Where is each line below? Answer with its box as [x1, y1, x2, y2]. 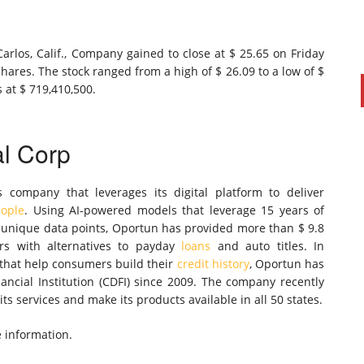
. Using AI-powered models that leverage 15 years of [24, 202, 325, 218]
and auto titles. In [210, 238, 325, 253]
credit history [176, 256, 249, 271]
